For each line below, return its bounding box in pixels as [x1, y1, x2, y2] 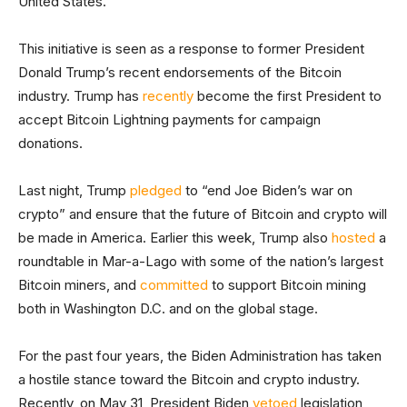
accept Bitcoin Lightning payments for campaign [18, 111, 321, 129]
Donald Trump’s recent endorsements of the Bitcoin [18, 64, 342, 82]
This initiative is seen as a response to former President [18, 40, 364, 58]
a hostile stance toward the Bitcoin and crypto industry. [18, 371, 360, 389]
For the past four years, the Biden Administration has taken [18, 347, 382, 365]
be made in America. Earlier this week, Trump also [18, 229, 332, 247]
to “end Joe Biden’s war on [182, 182, 352, 200]
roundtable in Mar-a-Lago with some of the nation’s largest [18, 253, 383, 271]
